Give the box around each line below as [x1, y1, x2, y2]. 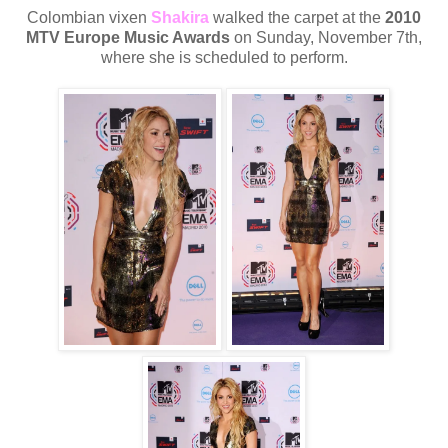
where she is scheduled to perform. [100, 48, 348, 66]
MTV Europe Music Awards [26, 28, 230, 46]
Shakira [151, 8, 209, 26]
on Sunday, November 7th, [230, 28, 422, 46]
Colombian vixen [27, 8, 151, 26]
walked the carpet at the [209, 8, 385, 26]
